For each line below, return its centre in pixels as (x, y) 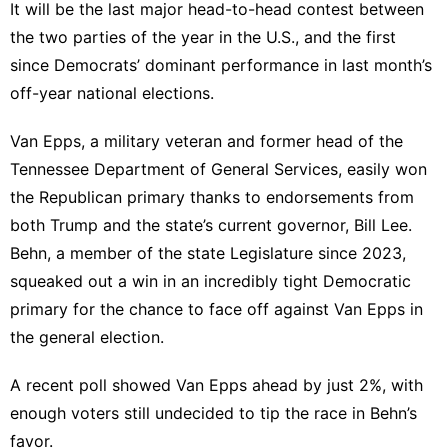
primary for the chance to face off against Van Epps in (216, 308)
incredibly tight (261, 280)
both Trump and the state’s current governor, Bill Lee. (211, 224)
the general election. (87, 336)
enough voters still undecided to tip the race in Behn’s (213, 412)
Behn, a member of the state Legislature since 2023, (208, 252)
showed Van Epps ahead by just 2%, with (265, 384)
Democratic (364, 280)
